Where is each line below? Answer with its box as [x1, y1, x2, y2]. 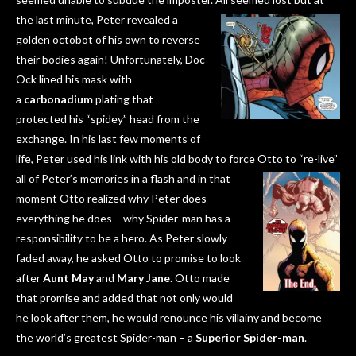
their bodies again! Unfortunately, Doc [16, 52, 205, 67]
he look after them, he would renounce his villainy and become [16, 311, 322, 325]
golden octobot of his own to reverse [16, 33, 200, 47]
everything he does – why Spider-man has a [16, 211, 230, 226]
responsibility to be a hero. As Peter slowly [16, 231, 227, 246]
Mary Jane [117, 271, 170, 285]
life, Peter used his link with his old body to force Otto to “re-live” [16, 152, 338, 166]
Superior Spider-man [195, 331, 304, 345]
